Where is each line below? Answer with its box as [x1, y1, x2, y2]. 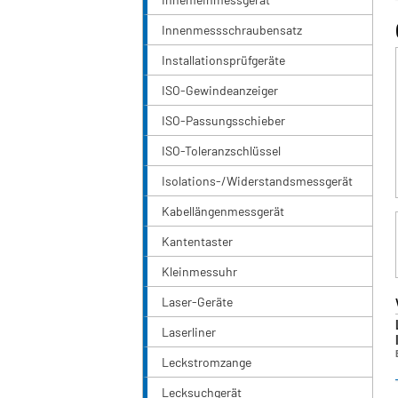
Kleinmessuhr [162, 264, 237, 280]
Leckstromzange [162, 354, 251, 370]
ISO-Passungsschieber [162, 113, 285, 129]
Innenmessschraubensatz [162, 22, 302, 38]
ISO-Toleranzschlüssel [162, 143, 281, 159]
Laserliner [162, 324, 216, 340]
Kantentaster [162, 234, 233, 250]
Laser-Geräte [162, 294, 233, 310]
